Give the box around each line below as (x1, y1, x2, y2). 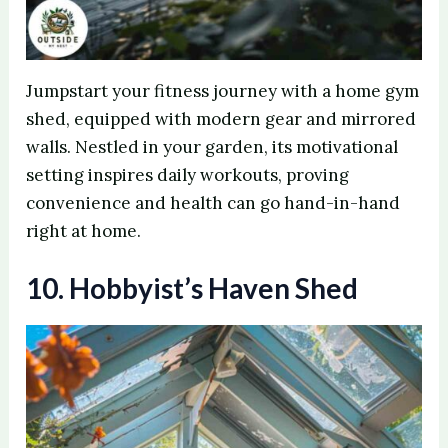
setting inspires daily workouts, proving (26, 163, 350, 186)
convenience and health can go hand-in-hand (26, 191, 401, 214)
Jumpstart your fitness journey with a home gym (26, 79, 420, 102)
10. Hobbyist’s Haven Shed (26, 270, 359, 305)
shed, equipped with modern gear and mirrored (26, 107, 417, 130)
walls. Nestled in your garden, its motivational (26, 135, 399, 158)
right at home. (26, 219, 142, 242)
